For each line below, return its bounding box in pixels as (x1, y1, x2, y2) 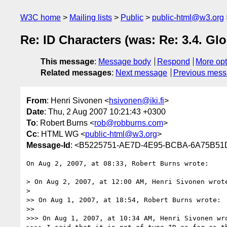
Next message (116, 68, 167, 78)
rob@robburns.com (94, 118, 163, 127)
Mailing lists (69, 13, 112, 22)
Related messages (41, 68, 111, 78)
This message (41, 57, 94, 66)
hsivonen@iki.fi (109, 96, 164, 105)
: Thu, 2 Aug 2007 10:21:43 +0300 (44, 107, 166, 116)
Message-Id (26, 140, 70, 149)
